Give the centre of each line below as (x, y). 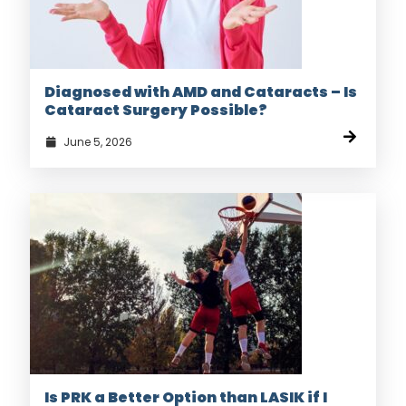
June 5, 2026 (96, 142)
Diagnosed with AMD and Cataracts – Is (201, 92)
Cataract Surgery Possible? (156, 111)
